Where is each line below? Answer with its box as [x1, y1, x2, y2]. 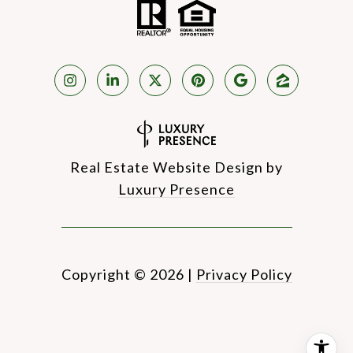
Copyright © [61, 266, 147, 284]
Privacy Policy [195, 266, 292, 284]
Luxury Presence [118, 180, 235, 199]
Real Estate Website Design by [70, 158, 283, 176]
